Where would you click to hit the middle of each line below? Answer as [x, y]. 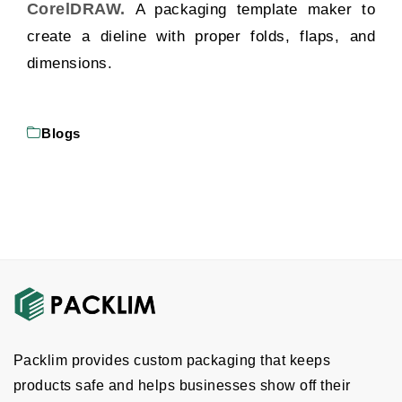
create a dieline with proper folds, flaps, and [201, 36]
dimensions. [70, 63]
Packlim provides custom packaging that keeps [172, 361]
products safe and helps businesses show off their [182, 386]
